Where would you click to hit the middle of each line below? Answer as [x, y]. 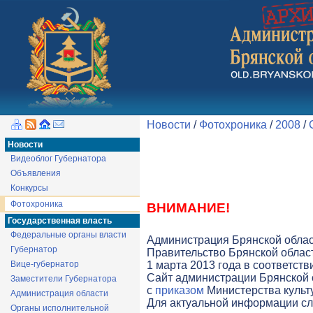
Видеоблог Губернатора [58, 159]
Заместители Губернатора [64, 279]
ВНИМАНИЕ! [188, 208]
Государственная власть [60, 221]
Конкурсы [29, 188]
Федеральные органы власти [68, 235]
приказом [180, 290]
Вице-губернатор [45, 264]
